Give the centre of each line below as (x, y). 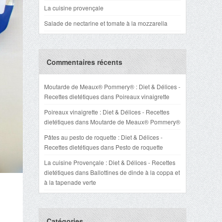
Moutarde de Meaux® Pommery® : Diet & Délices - (112, 86)
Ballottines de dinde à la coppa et (135, 172)
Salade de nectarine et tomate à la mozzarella (106, 23)
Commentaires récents (84, 62)
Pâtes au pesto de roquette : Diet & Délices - (103, 137)
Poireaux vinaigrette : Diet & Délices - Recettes (107, 112)
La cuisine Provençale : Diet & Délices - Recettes (110, 162)
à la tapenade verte (70, 182)
